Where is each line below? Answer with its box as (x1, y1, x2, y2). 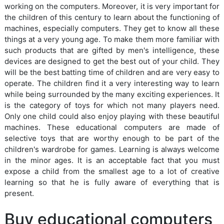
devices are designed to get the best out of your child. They (4, 56, 219, 66)
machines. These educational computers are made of (4, 122, 219, 132)
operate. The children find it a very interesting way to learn (4, 78, 219, 88)
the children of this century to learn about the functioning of (4, 12, 219, 22)
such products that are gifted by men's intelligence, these (4, 45, 219, 55)
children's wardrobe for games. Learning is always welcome (4, 144, 219, 154)
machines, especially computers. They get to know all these (4, 23, 219, 33)
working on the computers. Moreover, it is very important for (4, 1, 219, 11)
